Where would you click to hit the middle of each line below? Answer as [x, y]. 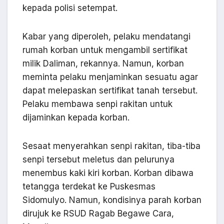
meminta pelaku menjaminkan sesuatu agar [110, 77]
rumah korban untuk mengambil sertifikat [105, 50]
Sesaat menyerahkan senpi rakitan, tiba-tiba [111, 146]
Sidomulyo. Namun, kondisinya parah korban [112, 200]
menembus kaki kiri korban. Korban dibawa [108, 173]
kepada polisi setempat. [70, 8]
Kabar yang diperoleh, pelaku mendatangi [106, 37]
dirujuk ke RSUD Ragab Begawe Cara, [98, 214]
